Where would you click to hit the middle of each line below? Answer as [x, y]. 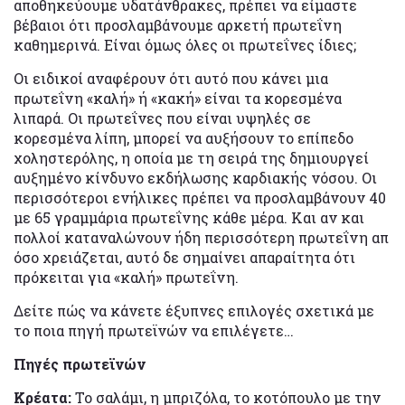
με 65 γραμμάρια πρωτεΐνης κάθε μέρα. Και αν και [189, 217]
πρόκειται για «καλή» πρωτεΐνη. [126, 277]
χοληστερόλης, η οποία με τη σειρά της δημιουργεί [191, 157]
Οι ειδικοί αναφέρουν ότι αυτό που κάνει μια [171, 78]
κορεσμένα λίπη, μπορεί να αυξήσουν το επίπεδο [184, 137]
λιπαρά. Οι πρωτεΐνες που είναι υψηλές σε [162, 118]
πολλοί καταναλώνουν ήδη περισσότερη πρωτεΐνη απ [201, 237]
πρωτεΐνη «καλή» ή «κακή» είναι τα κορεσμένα [178, 98]
